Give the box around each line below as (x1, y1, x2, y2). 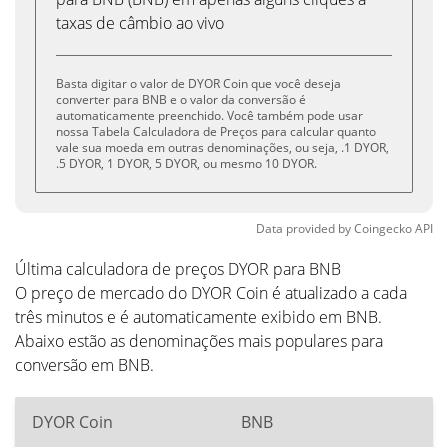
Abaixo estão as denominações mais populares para (15, 330, 383, 352)
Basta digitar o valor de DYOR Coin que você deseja (56, 75, 341, 92)
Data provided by (256, 220, 351, 237)
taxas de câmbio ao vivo (56, 12, 224, 34)
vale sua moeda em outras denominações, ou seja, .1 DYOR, (56, 139, 389, 156)
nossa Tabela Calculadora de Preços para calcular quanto (56, 123, 376, 140)
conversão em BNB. (15, 354, 154, 376)
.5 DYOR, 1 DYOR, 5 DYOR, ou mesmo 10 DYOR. (56, 155, 317, 172)
